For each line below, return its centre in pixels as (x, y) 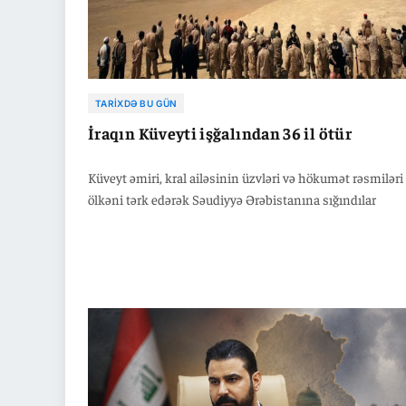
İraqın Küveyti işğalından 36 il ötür (220, 133)
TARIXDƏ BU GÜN (136, 104)
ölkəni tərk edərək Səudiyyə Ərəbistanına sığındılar (232, 199)
